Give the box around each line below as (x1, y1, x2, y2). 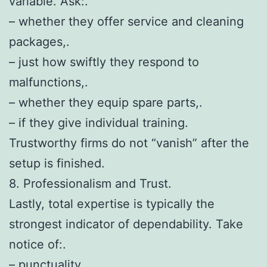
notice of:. (9, 237, 66, 252)
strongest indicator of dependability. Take (9, 216, 243, 231)
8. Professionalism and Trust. (9, 176, 172, 191)
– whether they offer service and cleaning (9, 14, 244, 29)
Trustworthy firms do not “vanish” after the (9, 135, 249, 150)
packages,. (9, 34, 70, 49)
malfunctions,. (9, 74, 88, 89)
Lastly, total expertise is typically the (9, 196, 215, 211)
